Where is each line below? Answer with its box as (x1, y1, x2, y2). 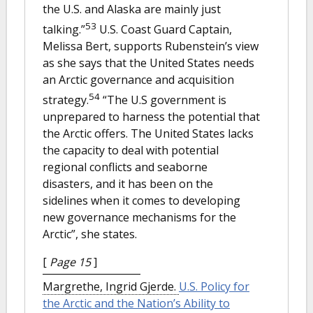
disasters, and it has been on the (43, 176, 213, 192)
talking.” (43, 21, 85, 37)
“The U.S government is (100, 92, 226, 108)
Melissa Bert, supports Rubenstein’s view (43, 38, 259, 54)
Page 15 (50, 254, 91, 270)
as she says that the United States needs (43, 54, 254, 71)
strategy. (43, 92, 89, 108)
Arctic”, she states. (43, 226, 137, 242)
